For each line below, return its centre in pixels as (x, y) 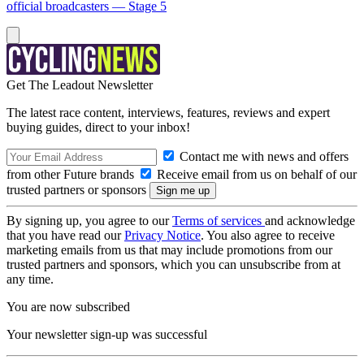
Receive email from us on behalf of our (255, 174)
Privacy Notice (162, 235)
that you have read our (65, 235)
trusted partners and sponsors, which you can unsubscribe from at (173, 264)
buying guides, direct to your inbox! (98, 127)
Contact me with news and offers (262, 156)
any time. (30, 279)
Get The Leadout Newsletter (80, 85)
